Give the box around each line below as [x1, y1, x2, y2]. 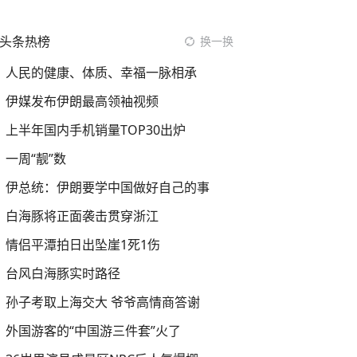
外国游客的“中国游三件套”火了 [6, 322, 181, 339]
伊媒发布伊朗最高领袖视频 [6, 92, 159, 110]
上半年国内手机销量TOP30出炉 [6, 121, 186, 139]
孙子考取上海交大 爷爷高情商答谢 [6, 293, 200, 311]
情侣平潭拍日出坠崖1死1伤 [6, 236, 160, 253]
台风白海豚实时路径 [6, 265, 120, 282]
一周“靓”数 [6, 150, 66, 167]
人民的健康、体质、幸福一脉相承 [6, 64, 197, 81]
